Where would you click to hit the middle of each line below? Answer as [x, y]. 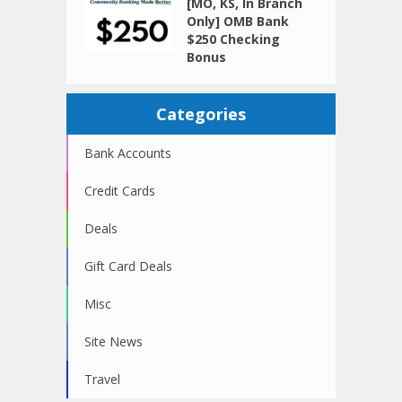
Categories [201, 114]
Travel [102, 380]
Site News [114, 342]
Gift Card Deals [128, 267]
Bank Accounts [128, 153]
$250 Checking [234, 39]
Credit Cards [120, 191]
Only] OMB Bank [238, 22]
